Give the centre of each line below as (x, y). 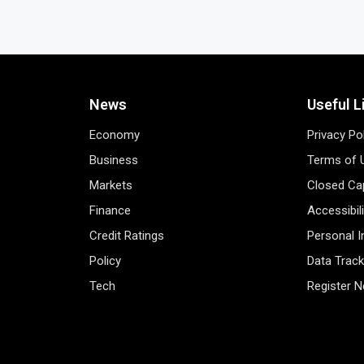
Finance (110, 210)
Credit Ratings (126, 235)
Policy (105, 260)
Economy (114, 134)
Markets (110, 185)
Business (113, 160)
